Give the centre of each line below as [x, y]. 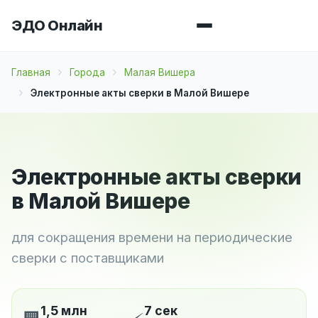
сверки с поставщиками [88, 257]
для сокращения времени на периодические [152, 237]
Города [87, 72]
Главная [31, 72]
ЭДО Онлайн [57, 25]
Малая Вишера [160, 72]
